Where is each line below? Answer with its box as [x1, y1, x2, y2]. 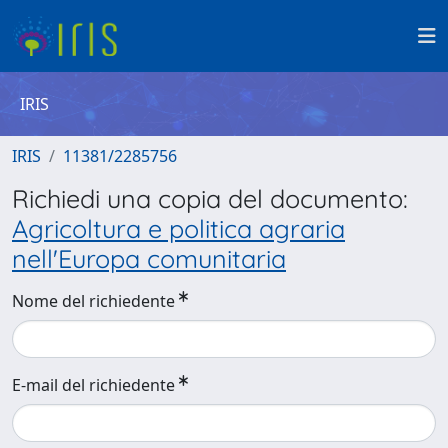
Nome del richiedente [12, 290, 175, 312]
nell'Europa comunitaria [12, 243, 286, 274]
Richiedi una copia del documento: [12, 183, 408, 214]
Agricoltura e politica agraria [12, 213, 345, 244]
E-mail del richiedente [12, 374, 175, 396]
